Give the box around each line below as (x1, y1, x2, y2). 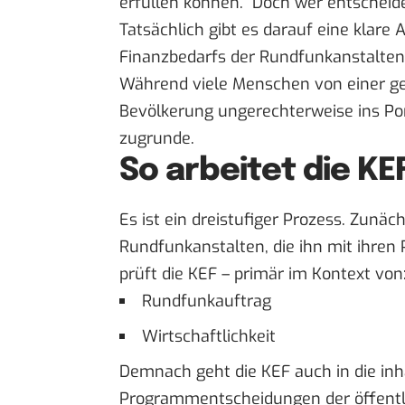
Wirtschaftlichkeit (142, 325, 276, 347)
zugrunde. (119, 127, 194, 150)
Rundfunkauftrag (142, 289, 271, 312)
